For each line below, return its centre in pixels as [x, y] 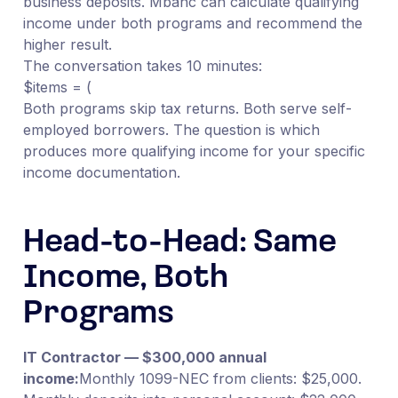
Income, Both [125, 279]
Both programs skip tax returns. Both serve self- [187, 108]
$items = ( [57, 87]
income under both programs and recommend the [192, 23]
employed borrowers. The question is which [171, 129]
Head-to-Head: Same [180, 243]
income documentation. [101, 172]
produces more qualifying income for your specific [194, 151]
